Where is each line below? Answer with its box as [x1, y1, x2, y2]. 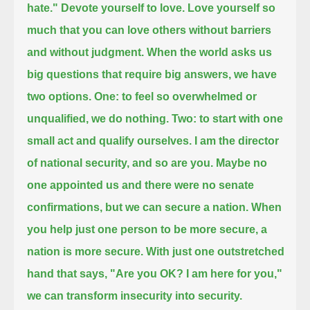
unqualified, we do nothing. [27, 112, 170, 125]
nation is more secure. [27, 245, 144, 257]
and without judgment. [27, 46, 145, 58]
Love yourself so [188, 1, 276, 14]
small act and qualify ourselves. [27, 134, 192, 147]
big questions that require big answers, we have [27, 68, 277, 80]
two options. [27, 90, 92, 102]
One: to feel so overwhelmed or [94, 90, 257, 102]
